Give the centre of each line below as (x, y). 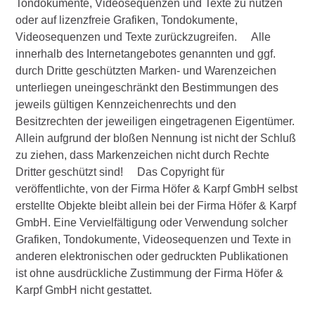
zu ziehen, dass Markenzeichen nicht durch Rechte (143, 155)
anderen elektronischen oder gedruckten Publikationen (152, 256)
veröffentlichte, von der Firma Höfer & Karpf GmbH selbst (157, 188)
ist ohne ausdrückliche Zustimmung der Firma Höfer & (150, 273)
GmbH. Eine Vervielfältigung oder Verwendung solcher (152, 222)
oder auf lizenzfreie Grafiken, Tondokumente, (127, 20)
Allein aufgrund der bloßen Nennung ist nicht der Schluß (156, 138)
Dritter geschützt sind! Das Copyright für (120, 172)
